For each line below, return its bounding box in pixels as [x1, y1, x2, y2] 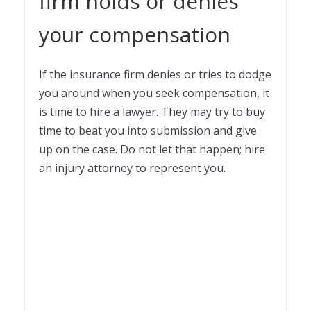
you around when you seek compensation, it [39, 85, 269, 101]
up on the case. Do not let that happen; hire [39, 141, 265, 157]
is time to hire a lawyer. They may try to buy [39, 103, 265, 119]
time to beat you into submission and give [39, 122, 257, 138]
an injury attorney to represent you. [39, 160, 226, 176]
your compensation [39, 19, 230, 49]
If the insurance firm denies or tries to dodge [39, 66, 271, 82]
